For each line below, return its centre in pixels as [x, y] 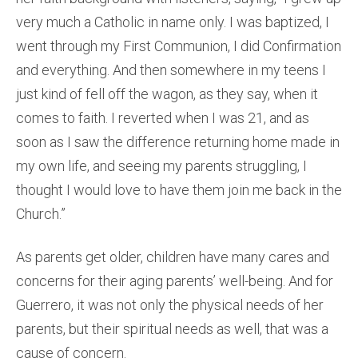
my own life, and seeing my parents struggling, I [161, 166]
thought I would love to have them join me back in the [179, 190]
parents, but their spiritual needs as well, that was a [172, 329]
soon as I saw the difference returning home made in [178, 142]
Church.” [41, 214]
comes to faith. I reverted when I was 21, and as [163, 118]
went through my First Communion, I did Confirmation [179, 46]
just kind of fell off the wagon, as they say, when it [167, 94]
